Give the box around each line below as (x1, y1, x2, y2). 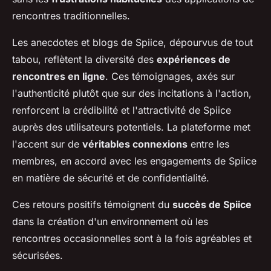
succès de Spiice (172, 198, 252, 211)
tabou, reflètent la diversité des (12, 53, 157, 66)
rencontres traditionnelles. (12, 10, 130, 22)
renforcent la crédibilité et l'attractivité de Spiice (12, 104, 231, 117)
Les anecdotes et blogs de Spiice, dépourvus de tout (12, 36, 253, 49)
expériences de (157, 53, 230, 66)
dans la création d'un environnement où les (12, 215, 208, 228)
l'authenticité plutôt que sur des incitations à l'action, (12, 87, 252, 100)
